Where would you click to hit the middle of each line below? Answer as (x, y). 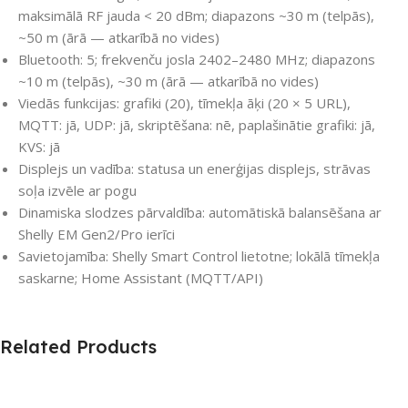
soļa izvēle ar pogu (77, 191)
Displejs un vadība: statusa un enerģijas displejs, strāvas (194, 169)
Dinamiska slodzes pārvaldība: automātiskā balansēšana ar (200, 213)
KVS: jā (39, 147)
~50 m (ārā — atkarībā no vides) (119, 38)
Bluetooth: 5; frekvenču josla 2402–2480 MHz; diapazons (197, 60)
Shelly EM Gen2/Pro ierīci (97, 235)
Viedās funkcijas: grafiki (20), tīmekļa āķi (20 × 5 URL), (184, 103)
